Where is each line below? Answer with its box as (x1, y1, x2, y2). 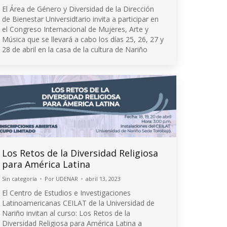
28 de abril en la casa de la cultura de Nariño (2, 44, 147, 54)
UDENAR (56, 174, 78, 182)
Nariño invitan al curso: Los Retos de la (2, 208, 130, 218)
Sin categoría (2, 174, 37, 182)
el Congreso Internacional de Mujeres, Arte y (2, 24, 148, 34)
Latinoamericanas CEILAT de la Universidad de (2, 198, 155, 208)
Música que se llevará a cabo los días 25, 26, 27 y (2, 34, 164, 44)
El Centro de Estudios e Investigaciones (2, 187, 131, 198)
